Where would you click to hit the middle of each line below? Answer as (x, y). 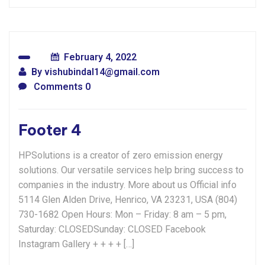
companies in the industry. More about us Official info (127, 185)
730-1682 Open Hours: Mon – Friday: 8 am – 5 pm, (122, 214)
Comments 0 (61, 87)
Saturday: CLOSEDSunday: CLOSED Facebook (112, 229)
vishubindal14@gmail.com (102, 72)
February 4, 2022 (100, 57)
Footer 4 (50, 130)
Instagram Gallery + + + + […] (76, 244)
